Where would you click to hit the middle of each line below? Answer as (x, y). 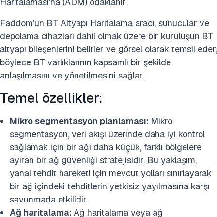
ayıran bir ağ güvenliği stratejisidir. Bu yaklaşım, (103, 160)
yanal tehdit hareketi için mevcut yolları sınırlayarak (111, 173)
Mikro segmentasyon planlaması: (80, 121)
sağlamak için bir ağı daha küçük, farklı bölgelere (106, 147)
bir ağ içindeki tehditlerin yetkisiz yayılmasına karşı (110, 186)
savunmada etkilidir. (49, 200)
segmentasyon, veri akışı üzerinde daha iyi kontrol (107, 134)
